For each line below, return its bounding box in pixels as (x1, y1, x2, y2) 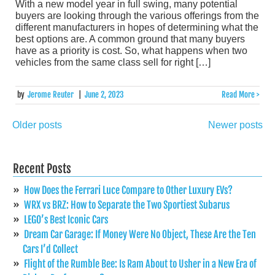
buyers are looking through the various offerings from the (15, 10, 259, 21)
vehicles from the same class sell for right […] (15, 57, 211, 68)
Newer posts (208, 119, 263, 130)
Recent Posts (13, 161, 71, 177)
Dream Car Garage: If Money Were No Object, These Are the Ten (24, 228, 256, 241)
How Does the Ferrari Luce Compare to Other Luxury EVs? (24, 184, 233, 197)
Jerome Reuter (28, 90, 74, 100)
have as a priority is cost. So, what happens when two (15, 45, 247, 56)
